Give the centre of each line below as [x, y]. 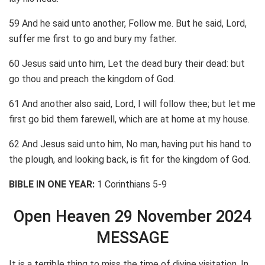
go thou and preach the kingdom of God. [92, 79]
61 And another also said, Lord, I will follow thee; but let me [132, 104]
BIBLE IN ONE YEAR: [52, 185]
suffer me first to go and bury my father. [93, 39]
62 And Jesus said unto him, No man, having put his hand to [130, 144]
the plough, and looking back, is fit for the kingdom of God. [130, 160]
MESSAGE [132, 238]
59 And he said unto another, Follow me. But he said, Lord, [128, 24]
